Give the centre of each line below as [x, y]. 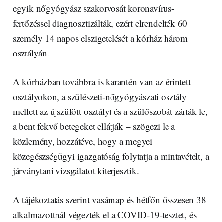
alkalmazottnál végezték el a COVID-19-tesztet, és [105, 215]
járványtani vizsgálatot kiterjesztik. [76, 171]
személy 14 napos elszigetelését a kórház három [100, 38]
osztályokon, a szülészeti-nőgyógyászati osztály [100, 97]
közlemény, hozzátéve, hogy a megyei [83, 141]
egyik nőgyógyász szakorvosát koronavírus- [93, 8]
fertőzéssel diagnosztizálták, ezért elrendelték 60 [100, 23]
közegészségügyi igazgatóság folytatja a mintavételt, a [111, 156]
